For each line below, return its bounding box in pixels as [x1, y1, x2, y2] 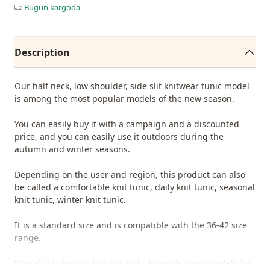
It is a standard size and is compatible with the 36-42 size [14, 219, 247, 231]
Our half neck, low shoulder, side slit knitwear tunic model [14, 80, 250, 92]
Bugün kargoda [24, 2, 80, 13]
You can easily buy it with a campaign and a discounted [14, 118, 239, 130]
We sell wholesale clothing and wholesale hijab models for [14, 257, 251, 269]
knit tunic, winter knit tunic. [14, 194, 126, 206]
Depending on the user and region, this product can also [14, 169, 245, 180]
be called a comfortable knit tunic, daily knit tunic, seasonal [14, 181, 255, 193]
